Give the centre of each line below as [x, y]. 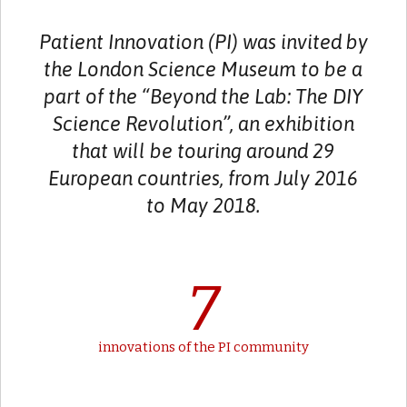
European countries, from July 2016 [203, 178]
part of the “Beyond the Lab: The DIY [203, 96]
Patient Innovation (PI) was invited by [203, 42]
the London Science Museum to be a [203, 69]
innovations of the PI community [203, 347]
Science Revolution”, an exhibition [203, 124]
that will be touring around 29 [203, 151]
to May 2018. [203, 205]
